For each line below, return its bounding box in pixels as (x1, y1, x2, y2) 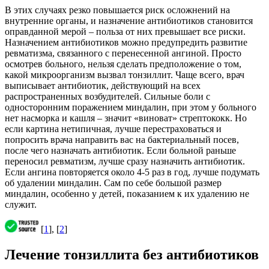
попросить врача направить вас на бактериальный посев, (5, 134, 239, 145)
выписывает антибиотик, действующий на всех (5, 80, 201, 91)
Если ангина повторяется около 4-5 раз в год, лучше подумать (5, 167, 259, 178)
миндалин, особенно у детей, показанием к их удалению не (5, 189, 249, 199)
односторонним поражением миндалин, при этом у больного (5, 102, 256, 113)
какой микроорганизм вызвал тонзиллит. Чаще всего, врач (5, 70, 244, 80)
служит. (5, 199, 37, 210)
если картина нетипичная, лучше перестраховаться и (5, 124, 222, 134)
